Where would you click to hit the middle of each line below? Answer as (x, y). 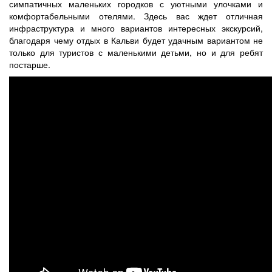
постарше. (30, 64)
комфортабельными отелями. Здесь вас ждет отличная (136, 15)
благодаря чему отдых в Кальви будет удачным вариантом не (136, 40)
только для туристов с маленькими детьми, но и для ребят (136, 52)
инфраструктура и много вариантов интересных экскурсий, (136, 28)
